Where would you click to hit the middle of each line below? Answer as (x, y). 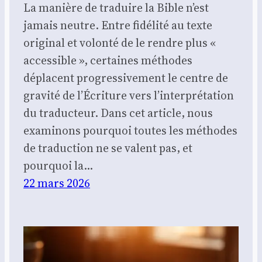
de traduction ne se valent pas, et (108, 148)
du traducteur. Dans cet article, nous (118, 113)
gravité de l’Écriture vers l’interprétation (129, 95)
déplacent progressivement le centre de (126, 77)
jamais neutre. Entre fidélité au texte (118, 25)
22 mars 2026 (57, 183)
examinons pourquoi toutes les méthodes (130, 130)
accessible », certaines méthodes (108, 60)
